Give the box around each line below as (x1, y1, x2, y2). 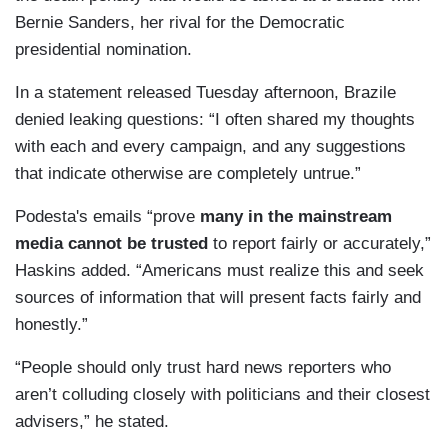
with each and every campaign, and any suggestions (15, 137, 406, 157)
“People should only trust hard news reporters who (15, 358, 391, 378)
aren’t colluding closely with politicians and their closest (15, 385, 430, 405)
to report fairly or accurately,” (208, 234, 431, 254)
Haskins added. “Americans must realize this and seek (15, 261, 424, 281)
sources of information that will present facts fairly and (15, 288, 421, 308)
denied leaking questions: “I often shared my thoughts (15, 110, 415, 130)
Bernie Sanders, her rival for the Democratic (15, 13, 345, 33)
